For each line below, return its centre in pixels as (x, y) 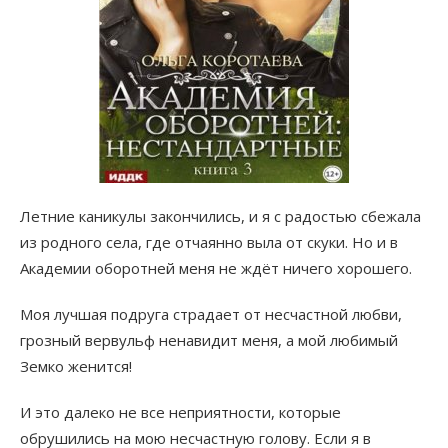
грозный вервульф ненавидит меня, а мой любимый (209, 340)
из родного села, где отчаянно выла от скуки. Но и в (209, 242)
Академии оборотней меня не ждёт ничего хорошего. (216, 268)
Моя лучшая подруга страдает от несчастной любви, (211, 314)
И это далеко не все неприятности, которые (180, 412)
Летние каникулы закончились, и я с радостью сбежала (220, 216)
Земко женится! (76, 366)
